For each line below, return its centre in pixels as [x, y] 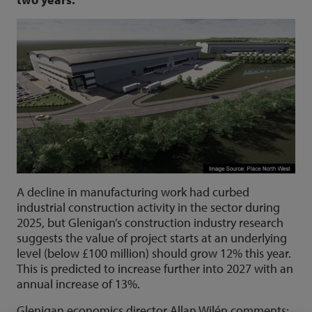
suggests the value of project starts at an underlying [152, 237]
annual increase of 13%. [78, 283]
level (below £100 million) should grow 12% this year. [154, 253]
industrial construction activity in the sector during [148, 207]
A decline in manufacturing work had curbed [133, 192]
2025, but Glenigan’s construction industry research [150, 222]
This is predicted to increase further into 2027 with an [155, 268]
